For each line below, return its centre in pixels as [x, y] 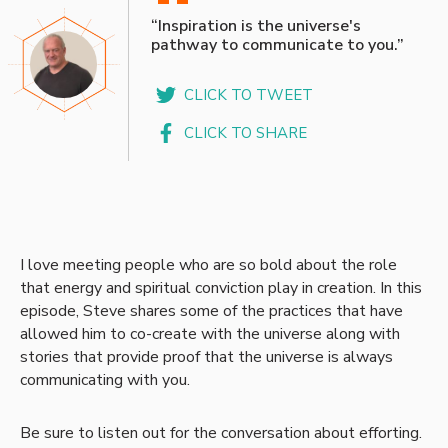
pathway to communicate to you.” [277, 45]
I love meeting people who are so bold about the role [208, 265]
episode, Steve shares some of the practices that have [211, 311]
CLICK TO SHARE [246, 132]
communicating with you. [105, 380]
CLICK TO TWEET [249, 95]
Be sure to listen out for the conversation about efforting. [221, 433]
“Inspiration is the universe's [255, 26]
